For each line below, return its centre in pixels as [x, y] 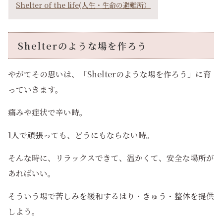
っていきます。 [35, 89]
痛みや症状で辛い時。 [48, 112]
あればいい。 [32, 173]
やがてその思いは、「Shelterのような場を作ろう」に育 [110, 74]
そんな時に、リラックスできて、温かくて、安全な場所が [111, 158]
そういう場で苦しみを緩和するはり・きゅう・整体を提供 [111, 196]
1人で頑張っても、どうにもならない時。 [81, 135]
